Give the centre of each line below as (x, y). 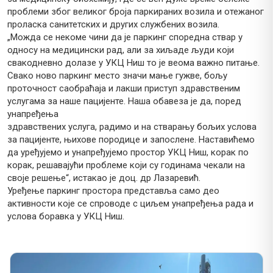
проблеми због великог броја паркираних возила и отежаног (136, 12)
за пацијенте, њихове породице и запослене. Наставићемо (131, 140)
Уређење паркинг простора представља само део (113, 191)
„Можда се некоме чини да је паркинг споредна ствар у (125, 37)
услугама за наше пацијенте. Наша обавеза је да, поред (124, 101)
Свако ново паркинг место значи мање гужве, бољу (117, 76)
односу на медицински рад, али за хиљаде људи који (121, 50)
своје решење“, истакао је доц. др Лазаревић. (104, 178)
